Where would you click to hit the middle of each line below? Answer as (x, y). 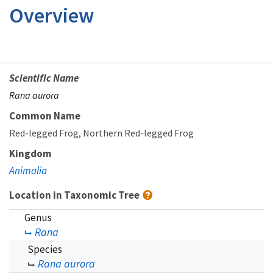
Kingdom (30, 154)
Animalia (28, 171)
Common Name (45, 116)
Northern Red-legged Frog (138, 133)
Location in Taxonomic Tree (75, 195)
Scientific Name (44, 78)
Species (45, 249)
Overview (51, 15)
